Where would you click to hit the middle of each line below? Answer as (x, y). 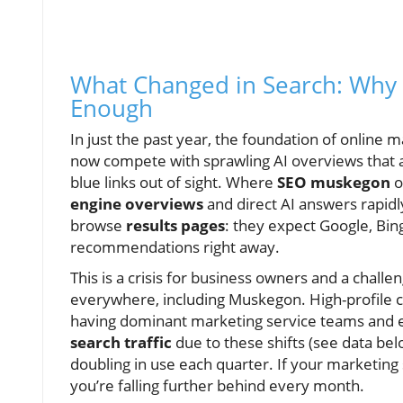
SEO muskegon (334, 182)
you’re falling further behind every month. (217, 385)
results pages (175, 225)
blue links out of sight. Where (174, 182)
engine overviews (137, 203)
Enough (112, 107)
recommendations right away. (175, 246)
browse (98, 225)
